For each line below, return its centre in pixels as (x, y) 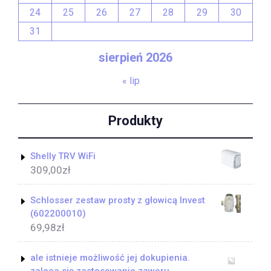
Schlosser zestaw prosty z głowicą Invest (118, 201)
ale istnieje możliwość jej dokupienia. (110, 258)
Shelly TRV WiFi (63, 156)
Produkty (135, 120)
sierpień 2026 (135, 58)
